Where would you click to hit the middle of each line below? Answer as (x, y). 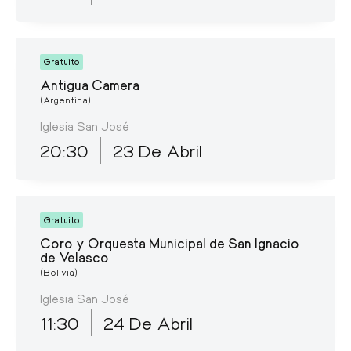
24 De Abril (148, 322)
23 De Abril (157, 150)
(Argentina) (65, 100)
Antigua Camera (90, 84)
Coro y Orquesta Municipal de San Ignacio (170, 242)
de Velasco (74, 257)
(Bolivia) (59, 272)
